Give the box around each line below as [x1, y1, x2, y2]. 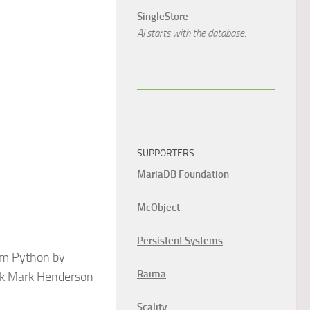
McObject [137, 201, 180, 214]
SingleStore [137, 10, 188, 23]
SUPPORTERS [137, 147, 194, 159]
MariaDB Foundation [137, 168, 229, 181]
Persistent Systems [137, 235, 223, 247]
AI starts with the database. [137, 27, 246, 39]
